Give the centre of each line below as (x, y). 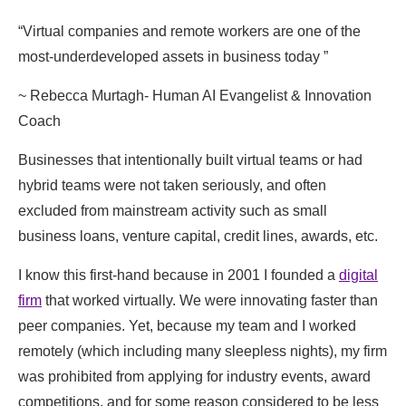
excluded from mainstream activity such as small (173, 211)
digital (358, 275)
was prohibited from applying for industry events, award (194, 377)
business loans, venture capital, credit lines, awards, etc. (198, 237)
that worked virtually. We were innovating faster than (210, 301)
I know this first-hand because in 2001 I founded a (179, 275)
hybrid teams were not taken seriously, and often (172, 186)
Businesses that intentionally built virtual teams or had (190, 160)
